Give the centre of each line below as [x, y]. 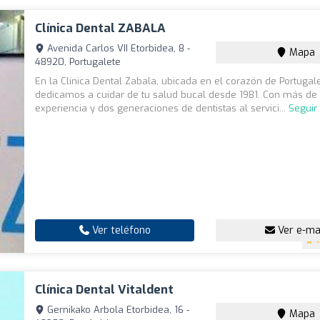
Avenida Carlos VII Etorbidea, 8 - [117, 49]
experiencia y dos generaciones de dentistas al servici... [162, 109]
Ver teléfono [120, 231]
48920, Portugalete [78, 62]
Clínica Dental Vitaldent [105, 290]
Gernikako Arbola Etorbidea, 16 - [117, 310]
